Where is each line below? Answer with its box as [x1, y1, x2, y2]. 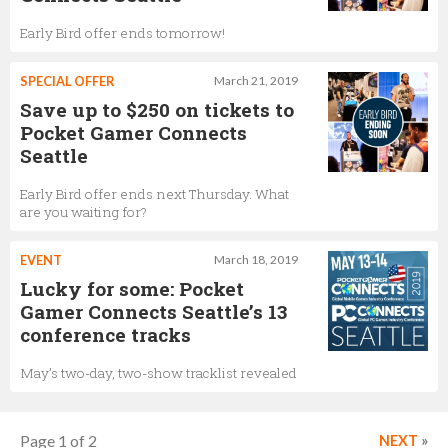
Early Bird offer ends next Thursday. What [20, 185, 289, 203]
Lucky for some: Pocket [20, 276, 244, 301]
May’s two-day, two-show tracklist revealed [20, 364, 297, 382]
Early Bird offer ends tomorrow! [20, 24, 225, 42]
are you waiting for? [20, 203, 147, 221]
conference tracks [20, 322, 191, 347]
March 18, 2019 [214, 252, 298, 267]
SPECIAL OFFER [20, 73, 115, 89]
